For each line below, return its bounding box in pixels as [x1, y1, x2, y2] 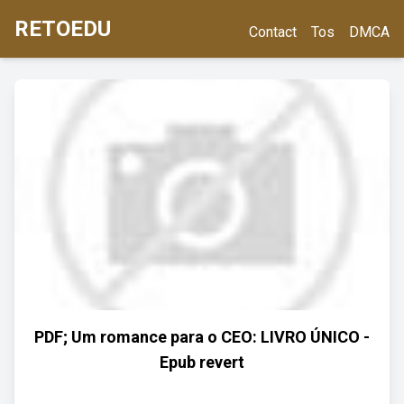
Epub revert [160, 353, 244, 372]
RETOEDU [14, 16, 111, 41]
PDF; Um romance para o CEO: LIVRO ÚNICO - [34, 327, 370, 346]
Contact [249, 23, 297, 41]
